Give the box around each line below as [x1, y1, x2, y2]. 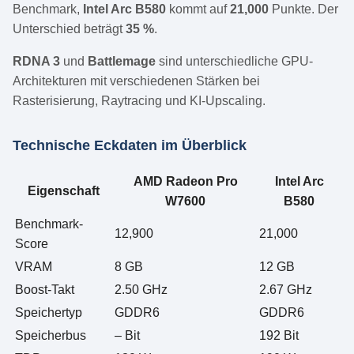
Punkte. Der [269, 2, 338, 17]
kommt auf [166, 2, 230, 17]
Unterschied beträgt [13, 22, 126, 36]
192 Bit [259, 329, 299, 343]
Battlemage [88, 55, 156, 69]
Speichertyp [15, 306, 82, 320]
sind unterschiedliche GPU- [156, 55, 313, 69]
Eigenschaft [27, 184, 100, 198]
